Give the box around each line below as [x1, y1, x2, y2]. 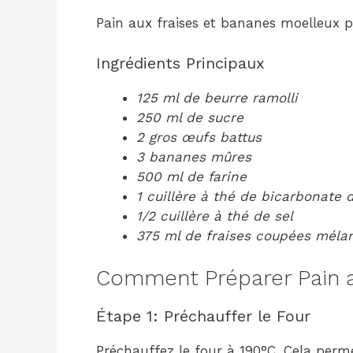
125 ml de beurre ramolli [136, 89, 298, 106]
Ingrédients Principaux [96, 53, 265, 72]
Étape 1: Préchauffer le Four [96, 307, 310, 325]
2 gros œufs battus [136, 128, 262, 145]
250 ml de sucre [136, 109, 243, 125]
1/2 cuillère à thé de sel [136, 207, 293, 224]
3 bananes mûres [136, 148, 251, 165]
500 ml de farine [136, 168, 247, 184]
